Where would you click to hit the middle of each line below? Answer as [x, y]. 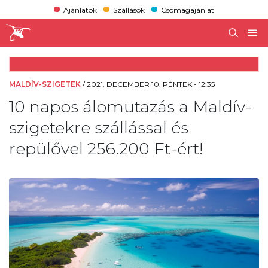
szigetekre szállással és [99, 127]
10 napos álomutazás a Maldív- [130, 106]
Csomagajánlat [188, 10]
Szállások [129, 10]
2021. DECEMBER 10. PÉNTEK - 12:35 [151, 84]
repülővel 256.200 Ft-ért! [106, 148]
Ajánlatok [80, 10]
